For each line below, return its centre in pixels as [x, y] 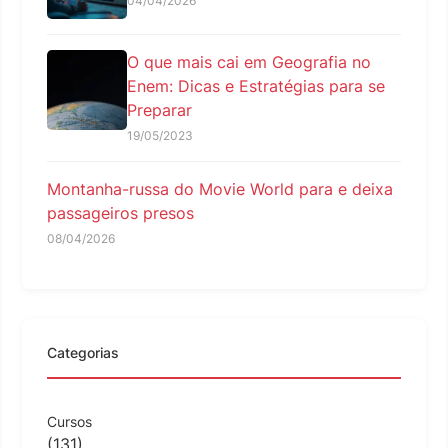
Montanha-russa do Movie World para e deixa [220, 188]
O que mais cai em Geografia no [249, 61]
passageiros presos [120, 212]
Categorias [83, 352]
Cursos [69, 421]
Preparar [159, 109]
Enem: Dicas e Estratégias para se [256, 85]
